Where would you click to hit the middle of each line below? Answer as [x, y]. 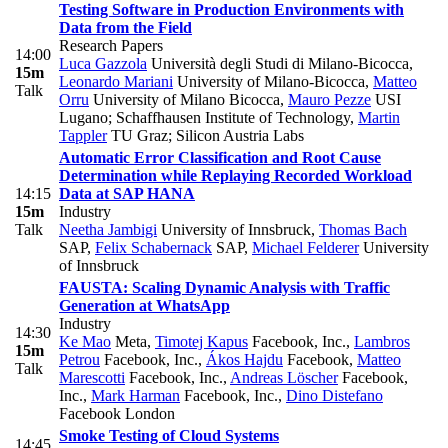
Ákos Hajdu [244, 360]
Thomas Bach [363, 230]
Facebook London [117, 414]
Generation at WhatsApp [144, 306]
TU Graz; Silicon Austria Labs [205, 136]
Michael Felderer [305, 248]
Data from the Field [125, 28]
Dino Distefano [334, 396]
